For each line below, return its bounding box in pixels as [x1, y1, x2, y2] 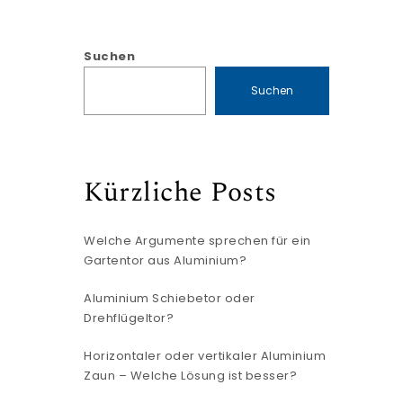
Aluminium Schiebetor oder [84, 290, 255, 307]
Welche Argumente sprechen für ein [84, 232, 311, 249]
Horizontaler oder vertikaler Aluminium [84, 347, 327, 364]
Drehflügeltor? [84, 309, 175, 327]
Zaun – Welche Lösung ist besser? [84, 367, 298, 384]
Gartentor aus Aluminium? [84, 252, 247, 269]
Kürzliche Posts [84, 171, 277, 213]
